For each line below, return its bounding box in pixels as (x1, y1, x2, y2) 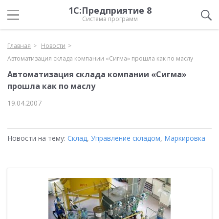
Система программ (82, 15, 138, 23)
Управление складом (91, 133, 160, 143)
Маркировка (164, 133, 205, 143)
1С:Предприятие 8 (68, 4, 152, 16)
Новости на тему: (7, 133, 67, 143)
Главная (7, 42, 31, 50)
